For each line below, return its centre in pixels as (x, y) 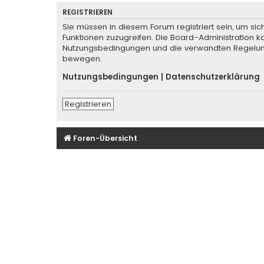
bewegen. (82, 59)
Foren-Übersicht (105, 138)
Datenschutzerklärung (213, 77)
